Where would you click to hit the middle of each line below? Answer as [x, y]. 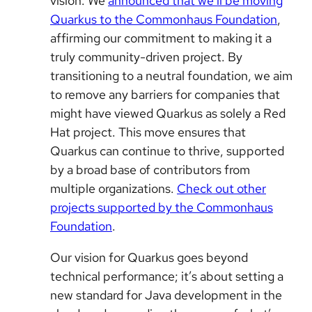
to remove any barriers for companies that [165, 94]
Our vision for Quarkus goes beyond [149, 257]
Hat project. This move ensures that [148, 132]
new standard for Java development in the [166, 295]
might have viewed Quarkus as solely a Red [168, 113]
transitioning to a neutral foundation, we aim [171, 75]
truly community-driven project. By [146, 56]
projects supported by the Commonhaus [162, 207]
